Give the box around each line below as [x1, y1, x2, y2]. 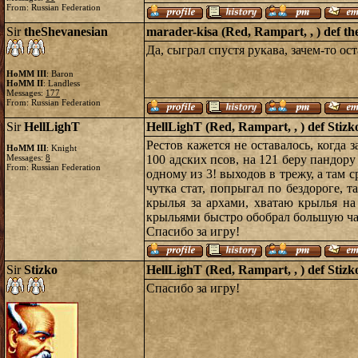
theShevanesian [24, 25, 108, 38]
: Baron [46, 69, 74, 78]
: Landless [43, 78, 80, 88]
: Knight [46, 143, 77, 153]
